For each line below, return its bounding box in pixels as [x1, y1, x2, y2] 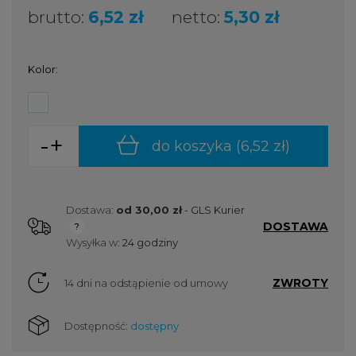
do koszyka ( [152, 136, 242, 155]
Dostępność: [64, 319, 128, 332]
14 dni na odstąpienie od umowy [64, 276, 228, 289]
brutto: [28, 7, 84, 27]
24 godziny [122, 236, 178, 250]
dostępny [130, 319, 179, 332]
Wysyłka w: [66, 236, 120, 250]
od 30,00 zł [116, 203, 182, 216]
